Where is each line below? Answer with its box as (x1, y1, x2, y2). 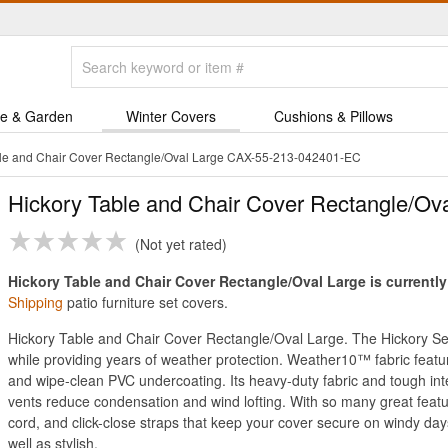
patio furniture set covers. (63, 291, 228, 312)
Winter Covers (126, 106, 216, 126)
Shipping (8, 291, 63, 312)
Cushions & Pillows (273, 106, 393, 126)
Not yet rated (140, 233, 222, 254)
